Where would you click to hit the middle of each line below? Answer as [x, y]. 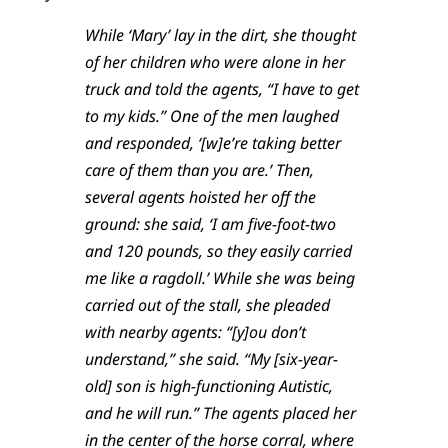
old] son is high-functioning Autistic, [208, 385]
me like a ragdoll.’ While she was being [219, 277]
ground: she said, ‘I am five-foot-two [210, 223]
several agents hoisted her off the [200, 196]
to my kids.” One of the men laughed [211, 115]
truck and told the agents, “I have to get [221, 88]
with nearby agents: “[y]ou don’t [195, 331]
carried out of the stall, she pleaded [207, 304]
